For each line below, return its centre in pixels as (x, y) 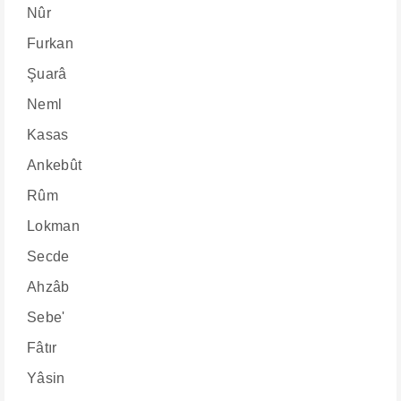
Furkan (50, 43)
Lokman (53, 226)
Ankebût (55, 165)
